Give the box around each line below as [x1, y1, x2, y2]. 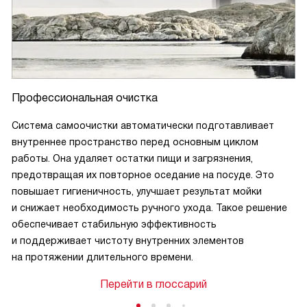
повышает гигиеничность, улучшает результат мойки [12, 186, 262, 197]
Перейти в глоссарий [100, 278, 207, 291]
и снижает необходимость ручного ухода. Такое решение [12, 202, 287, 214]
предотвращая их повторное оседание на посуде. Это [12, 169, 274, 181]
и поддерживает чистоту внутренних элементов [12, 235, 244, 247]
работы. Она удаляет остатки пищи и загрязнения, [12, 153, 253, 164]
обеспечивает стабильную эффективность [12, 219, 217, 230]
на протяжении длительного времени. [12, 251, 193, 263]
